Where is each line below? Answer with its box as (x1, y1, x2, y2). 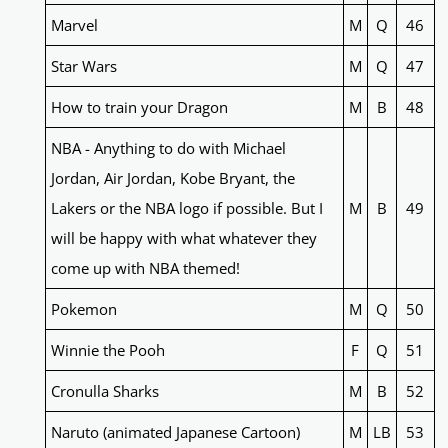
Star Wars (50, 56, 117, 77)
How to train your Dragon (50, 97, 228, 118)
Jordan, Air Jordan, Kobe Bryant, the (50, 168, 295, 189)
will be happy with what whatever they (50, 228, 317, 249)
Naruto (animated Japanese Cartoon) (50, 422, 300, 443)
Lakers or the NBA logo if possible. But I (50, 198, 323, 219)
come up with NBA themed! (50, 258, 240, 279)
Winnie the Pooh (50, 340, 165, 361)
